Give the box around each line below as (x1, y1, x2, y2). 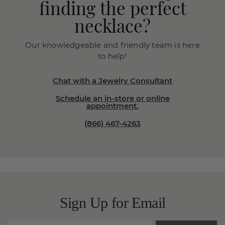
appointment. (86, 101, 139, 110)
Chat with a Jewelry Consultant (53, 76, 172, 85)
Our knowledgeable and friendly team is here (25, 40, 200, 50)
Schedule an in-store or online (55, 93, 170, 103)
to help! (98, 51, 127, 61)
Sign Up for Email (59, 194, 166, 211)
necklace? (74, 14, 151, 37)
